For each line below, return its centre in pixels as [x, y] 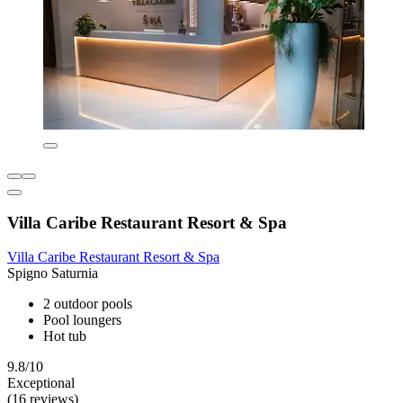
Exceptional [41, 383]
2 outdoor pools [88, 304]
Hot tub [65, 336]
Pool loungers [82, 320]
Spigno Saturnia [53, 273]
